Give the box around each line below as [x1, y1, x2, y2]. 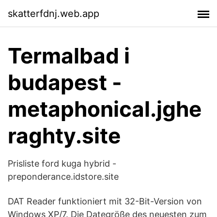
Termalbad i [8, 43, 130, 69]
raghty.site [8, 123, 121, 149]
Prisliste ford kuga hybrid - [8, 158, 116, 169]
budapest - [8, 69, 122, 95]
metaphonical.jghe [8, 96, 201, 122]
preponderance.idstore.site [8, 171, 119, 182]
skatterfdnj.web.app [8, 7, 99, 19]
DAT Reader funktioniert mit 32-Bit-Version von [8, 196, 202, 206]
